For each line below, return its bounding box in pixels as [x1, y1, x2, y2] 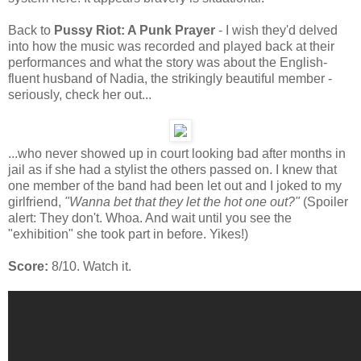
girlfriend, [8, 195, 64, 209]
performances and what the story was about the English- [8, 56, 327, 69]
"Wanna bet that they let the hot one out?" [64, 195, 300, 209]
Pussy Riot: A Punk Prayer [54, 23, 215, 37]
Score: [8, 259, 48, 273]
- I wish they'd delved [215, 23, 338, 37]
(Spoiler [300, 195, 348, 209]
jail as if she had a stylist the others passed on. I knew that [8, 163, 337, 176]
